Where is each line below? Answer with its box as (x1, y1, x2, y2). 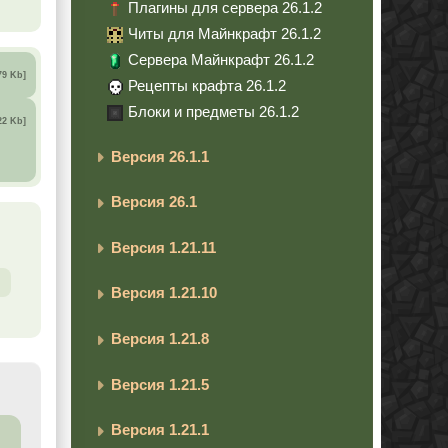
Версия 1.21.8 (111, 329, 209, 347)
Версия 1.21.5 (111, 375, 209, 393)
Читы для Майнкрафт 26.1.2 (128, 24, 321, 42)
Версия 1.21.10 (111, 284, 217, 302)
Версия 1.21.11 (111, 238, 216, 256)
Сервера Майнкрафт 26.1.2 (128, 50, 314, 68)
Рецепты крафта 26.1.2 (128, 76, 286, 94)
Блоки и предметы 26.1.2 (128, 102, 299, 120)
